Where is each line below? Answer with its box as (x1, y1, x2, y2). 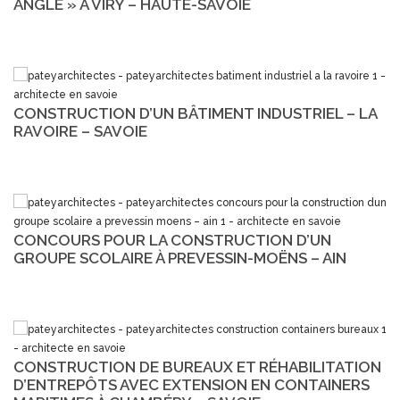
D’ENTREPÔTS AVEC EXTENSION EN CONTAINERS (13, 375, 370, 394)
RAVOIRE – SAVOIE (13, 121, 147, 140)
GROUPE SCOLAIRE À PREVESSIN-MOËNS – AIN (13, 248, 346, 267)
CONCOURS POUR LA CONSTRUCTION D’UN (13, 230, 331, 249)
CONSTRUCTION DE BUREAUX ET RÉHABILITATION (13, 357, 381, 376)
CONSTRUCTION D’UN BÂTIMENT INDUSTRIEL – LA (13, 104, 377, 122)
